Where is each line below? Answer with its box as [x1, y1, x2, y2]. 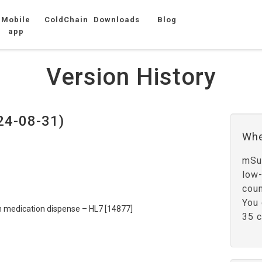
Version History [46, 63, 216, 91]
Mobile [1, 15, 31, 24]
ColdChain [44, 15, 88, 24]
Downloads [94, 15, 140, 24]
